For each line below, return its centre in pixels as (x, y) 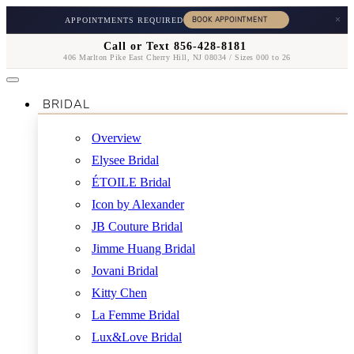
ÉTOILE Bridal (131, 182)
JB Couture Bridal (137, 226)
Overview (117, 138)
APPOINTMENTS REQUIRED (124, 20)
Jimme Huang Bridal (143, 249)
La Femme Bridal (136, 315)
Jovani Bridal (125, 271)
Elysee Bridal (125, 160)
